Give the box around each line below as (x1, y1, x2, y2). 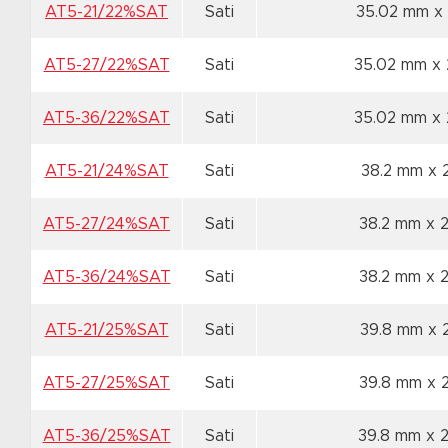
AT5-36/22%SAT (43, 110, 170, 126)
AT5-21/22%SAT (45, 4, 168, 20)
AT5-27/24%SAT (43, 216, 170, 232)
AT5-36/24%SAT (42, 269, 171, 285)
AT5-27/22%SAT (43, 57, 170, 73)
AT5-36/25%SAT (42, 428, 171, 444)
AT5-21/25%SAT (44, 322, 169, 338)
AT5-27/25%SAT (43, 375, 170, 391)
